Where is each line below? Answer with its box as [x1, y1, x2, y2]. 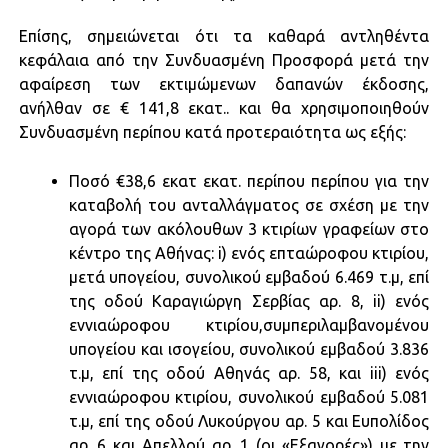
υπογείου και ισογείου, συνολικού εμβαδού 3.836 [68, 339, 430, 358]
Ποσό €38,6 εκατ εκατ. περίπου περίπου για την [68, 171, 430, 190]
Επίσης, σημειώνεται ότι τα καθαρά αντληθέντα [18, 26, 430, 45]
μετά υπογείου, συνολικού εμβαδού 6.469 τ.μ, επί [68, 267, 430, 286]
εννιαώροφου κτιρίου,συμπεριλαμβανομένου [68, 315, 430, 334]
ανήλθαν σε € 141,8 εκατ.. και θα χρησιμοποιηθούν [18, 98, 430, 117]
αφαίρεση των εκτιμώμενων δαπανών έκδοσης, [18, 74, 430, 93]
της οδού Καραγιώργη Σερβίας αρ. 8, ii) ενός [68, 291, 430, 310]
